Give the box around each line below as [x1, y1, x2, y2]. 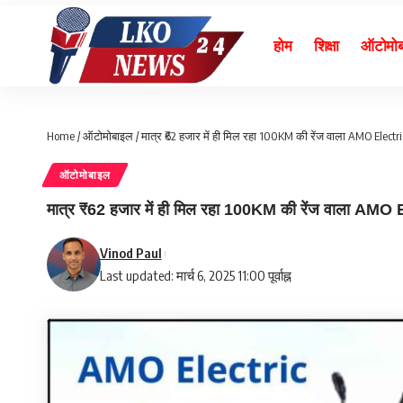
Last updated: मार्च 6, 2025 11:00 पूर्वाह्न [99, 267, 291, 284]
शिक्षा [313, 35, 340, 56]
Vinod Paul [99, 245, 162, 262]
